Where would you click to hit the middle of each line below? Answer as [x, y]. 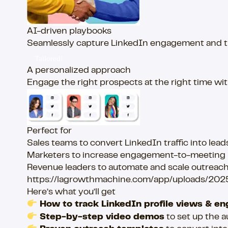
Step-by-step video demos [102, 217]
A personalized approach [79, 71]
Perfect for [49, 132]
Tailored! [49, 59]
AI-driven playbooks [69, 32]
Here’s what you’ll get [71, 193]
